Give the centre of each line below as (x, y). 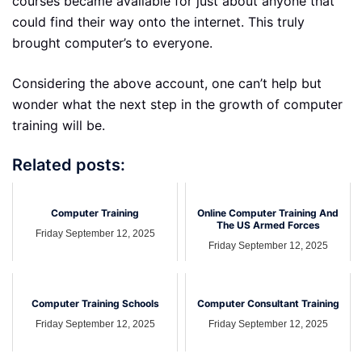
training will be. (59, 125)
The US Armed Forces (268, 225)
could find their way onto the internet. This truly (158, 22)
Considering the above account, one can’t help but (167, 83)
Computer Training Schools (95, 304)
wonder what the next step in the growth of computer (177, 104)
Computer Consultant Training (268, 304)
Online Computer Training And (268, 213)
